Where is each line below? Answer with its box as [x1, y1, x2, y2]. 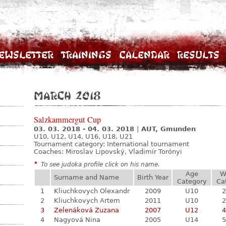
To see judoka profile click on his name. [41, 161, 160, 168]
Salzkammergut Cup [34, 114, 101, 125]
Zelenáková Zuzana [54, 206, 119, 214]
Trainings [61, 49, 111, 61]
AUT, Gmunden [139, 125, 196, 133]
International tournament [107, 140, 189, 148]
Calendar [119, 49, 169, 61]
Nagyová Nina [54, 216, 100, 223]
